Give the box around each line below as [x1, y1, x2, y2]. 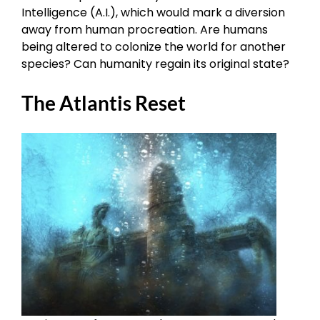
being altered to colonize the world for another [21, 38, 286, 55]
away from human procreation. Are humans [21, 21, 268, 38]
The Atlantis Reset [21, 91, 186, 115]
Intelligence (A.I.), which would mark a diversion [21, 4, 285, 21]
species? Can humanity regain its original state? [21, 55, 289, 72]
